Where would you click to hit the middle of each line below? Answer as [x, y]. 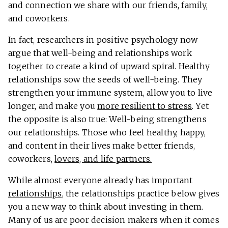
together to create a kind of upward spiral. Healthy [109, 66]
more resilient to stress [145, 106]
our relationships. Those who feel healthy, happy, [107, 133]
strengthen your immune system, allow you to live [110, 93]
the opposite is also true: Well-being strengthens [107, 119]
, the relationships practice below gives [141, 194]
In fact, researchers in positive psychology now [103, 40]
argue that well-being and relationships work [100, 53]
